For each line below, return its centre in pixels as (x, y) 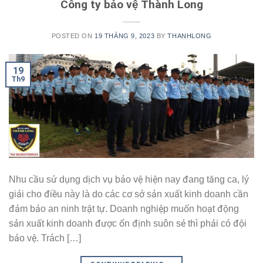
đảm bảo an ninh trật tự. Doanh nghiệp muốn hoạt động (124, 209)
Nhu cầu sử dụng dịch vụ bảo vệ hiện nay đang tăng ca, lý (129, 180)
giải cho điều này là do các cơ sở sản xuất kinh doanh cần (129, 194)
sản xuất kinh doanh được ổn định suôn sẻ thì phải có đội (128, 224)
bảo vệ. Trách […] (45, 238)
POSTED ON (73, 36)
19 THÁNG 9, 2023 (125, 36)
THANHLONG (190, 36)
